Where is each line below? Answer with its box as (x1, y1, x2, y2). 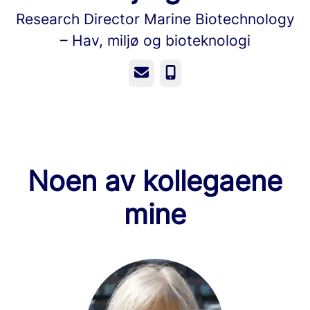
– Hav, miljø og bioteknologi (60, 32, 250, 49)
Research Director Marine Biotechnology (15, 10, 295, 28)
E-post (133, 66, 169, 80)
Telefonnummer (164, 66, 246, 80)
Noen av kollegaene (28, 164, 282, 198)
